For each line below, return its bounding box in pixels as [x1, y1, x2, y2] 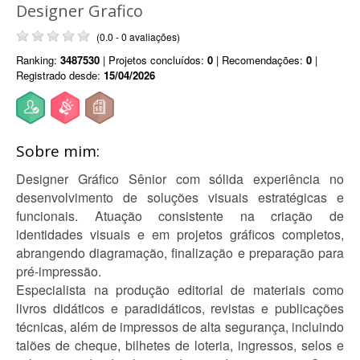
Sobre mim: [16, 141, 100, 162]
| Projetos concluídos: [100, 52, 207, 67]
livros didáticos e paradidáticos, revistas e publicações [16, 299, 344, 317]
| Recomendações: [213, 52, 306, 67]
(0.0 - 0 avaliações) [96, 30, 180, 43]
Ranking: [16, 52, 60, 67]
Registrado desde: [16, 67, 104, 83]
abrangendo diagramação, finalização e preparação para [16, 243, 344, 262]
